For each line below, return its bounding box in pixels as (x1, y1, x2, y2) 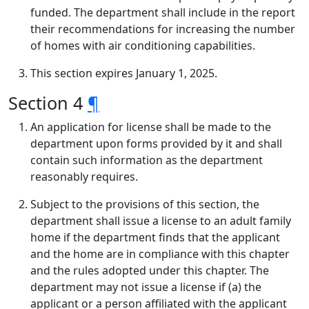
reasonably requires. (30, 169, 138, 184)
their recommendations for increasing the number (30, 21, 295, 37)
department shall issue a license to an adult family (30, 213, 291, 228)
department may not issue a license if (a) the (30, 279, 261, 295)
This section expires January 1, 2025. (30, 66, 217, 81)
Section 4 (8, 91, 88, 114)
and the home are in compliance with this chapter (30, 246, 290, 261)
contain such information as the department (30, 152, 263, 168)
